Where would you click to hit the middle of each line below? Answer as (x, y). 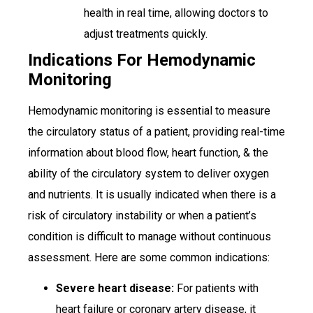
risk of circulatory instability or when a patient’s (142, 215)
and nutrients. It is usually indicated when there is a (152, 194)
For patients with (216, 289)
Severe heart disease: (115, 289)
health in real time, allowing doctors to (176, 13)
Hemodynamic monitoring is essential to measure (149, 110)
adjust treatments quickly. (146, 34)
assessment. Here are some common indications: (149, 257)
